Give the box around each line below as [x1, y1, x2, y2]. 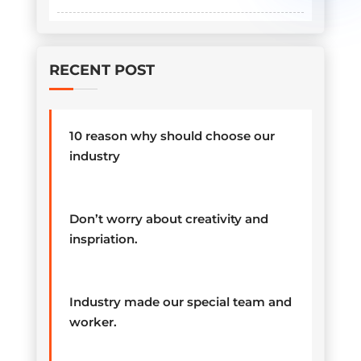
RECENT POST [48, 61, 155, 80]
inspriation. [68, 231, 138, 247]
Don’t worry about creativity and [68, 211, 268, 227]
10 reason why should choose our [68, 128, 275, 144]
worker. [68, 314, 117, 330]
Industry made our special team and [68, 294, 292, 310]
